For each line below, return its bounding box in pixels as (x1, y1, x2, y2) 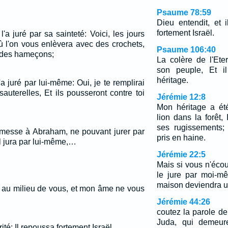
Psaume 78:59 (156, 8, 211, 17)
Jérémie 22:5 (156, 150, 206, 159)
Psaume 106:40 (156, 45, 216, 54)
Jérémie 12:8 (156, 93, 206, 101)
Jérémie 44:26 (156, 197, 210, 206)
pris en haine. (156, 133, 206, 142)
